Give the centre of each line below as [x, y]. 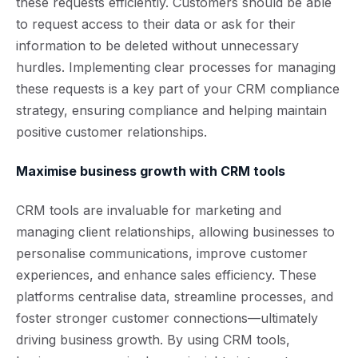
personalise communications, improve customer [162, 253]
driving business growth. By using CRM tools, [153, 340]
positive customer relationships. [111, 132]
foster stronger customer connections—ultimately [167, 318]
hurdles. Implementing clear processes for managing [176, 67]
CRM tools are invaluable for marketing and [149, 210]
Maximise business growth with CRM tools [152, 171]
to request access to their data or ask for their [156, 24]
